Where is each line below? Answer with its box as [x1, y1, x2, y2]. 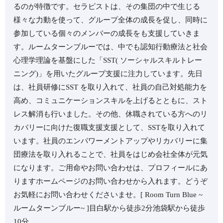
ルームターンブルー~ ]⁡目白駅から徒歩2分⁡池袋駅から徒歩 [13, 204, 206, 213]
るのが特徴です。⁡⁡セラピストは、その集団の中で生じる [13, 2, 201, 11]
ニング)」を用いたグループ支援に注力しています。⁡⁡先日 [13, 70, 203, 78]
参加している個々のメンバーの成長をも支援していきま [13, 29, 201, 38]
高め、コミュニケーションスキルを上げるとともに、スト [13, 97, 208, 105]
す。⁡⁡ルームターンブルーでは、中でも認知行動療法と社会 [13, 43, 208, 51]
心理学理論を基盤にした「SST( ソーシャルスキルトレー [13, 56, 203, 65]
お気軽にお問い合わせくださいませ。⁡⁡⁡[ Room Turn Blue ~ [13, 191, 203, 199]
